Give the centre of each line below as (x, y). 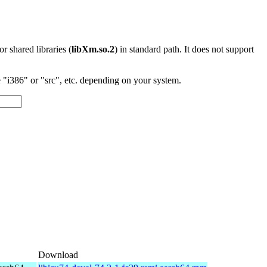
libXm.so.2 (93, 49)
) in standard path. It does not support (184, 49)
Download (58, 254)
